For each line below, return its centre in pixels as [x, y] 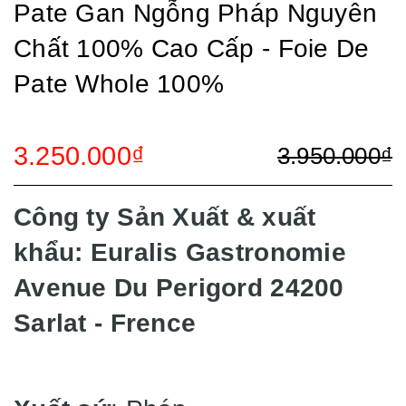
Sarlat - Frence [105, 323]
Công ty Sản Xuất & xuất [165, 217]
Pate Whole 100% [119, 84]
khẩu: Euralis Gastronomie [180, 252]
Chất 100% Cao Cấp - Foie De [192, 48]
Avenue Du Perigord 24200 [179, 288]
